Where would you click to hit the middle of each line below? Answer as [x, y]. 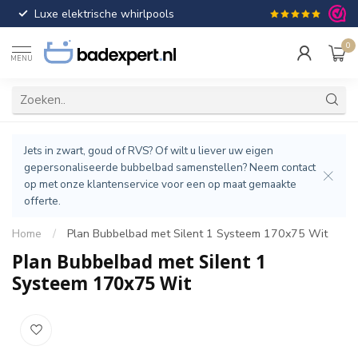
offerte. [42, 201]
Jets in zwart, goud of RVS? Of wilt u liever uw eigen [149, 151]
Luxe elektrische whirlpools [104, 14]
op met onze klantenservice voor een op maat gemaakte [160, 184]
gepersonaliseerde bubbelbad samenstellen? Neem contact [170, 167]
